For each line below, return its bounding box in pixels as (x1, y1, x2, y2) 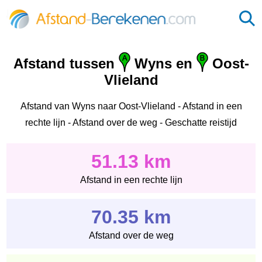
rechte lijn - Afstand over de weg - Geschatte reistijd (25, 117, 237, 127)
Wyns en (130, 56, 196, 72)
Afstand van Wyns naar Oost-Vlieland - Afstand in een (20, 101, 242, 111)
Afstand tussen (13, 56, 119, 72)
